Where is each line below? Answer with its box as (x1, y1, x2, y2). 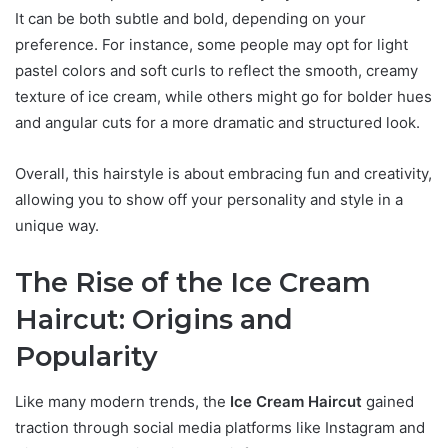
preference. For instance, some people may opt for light (15, 35, 408, 55)
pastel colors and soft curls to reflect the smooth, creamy (15, 61, 418, 81)
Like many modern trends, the (15, 391, 230, 411)
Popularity (15, 340, 158, 374)
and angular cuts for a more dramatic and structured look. (15, 113, 420, 133)
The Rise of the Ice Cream (15, 266, 371, 300)
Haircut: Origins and (15, 303, 293, 337)
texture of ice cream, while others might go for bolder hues (15, 87, 432, 107)
